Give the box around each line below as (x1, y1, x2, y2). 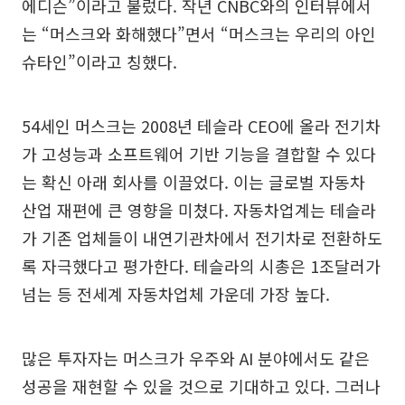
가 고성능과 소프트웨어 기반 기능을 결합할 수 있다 (22, 141, 376, 165)
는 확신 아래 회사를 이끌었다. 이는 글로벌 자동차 (22, 169, 365, 193)
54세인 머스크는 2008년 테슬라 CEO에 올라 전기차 (22, 113, 381, 137)
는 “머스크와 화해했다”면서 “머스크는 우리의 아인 (22, 21, 376, 45)
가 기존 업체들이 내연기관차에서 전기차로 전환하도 (22, 225, 382, 250)
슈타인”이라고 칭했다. (22, 49, 177, 73)
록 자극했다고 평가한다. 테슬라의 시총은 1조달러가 (22, 253, 381, 278)
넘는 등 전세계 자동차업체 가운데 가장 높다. (22, 281, 330, 306)
